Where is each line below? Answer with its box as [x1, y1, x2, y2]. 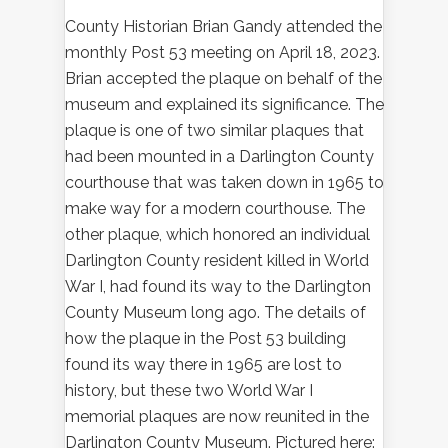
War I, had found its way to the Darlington [65, 277, 371, 297]
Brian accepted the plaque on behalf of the [65, 69, 382, 89]
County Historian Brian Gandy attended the [65, 17, 382, 37]
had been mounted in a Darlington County [65, 147, 374, 167]
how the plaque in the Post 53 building [65, 329, 346, 349]
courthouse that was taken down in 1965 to [65, 173, 384, 193]
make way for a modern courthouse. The [65, 199, 365, 219]
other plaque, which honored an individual [65, 225, 370, 245]
